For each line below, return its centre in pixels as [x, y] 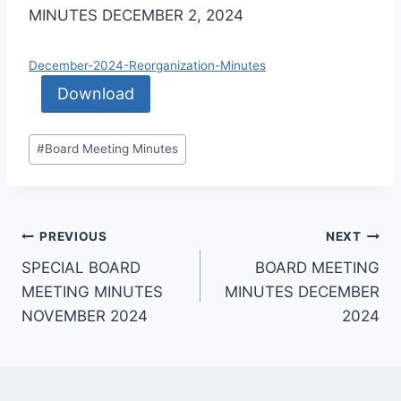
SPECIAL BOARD [81, 267]
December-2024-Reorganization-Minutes [147, 65]
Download [95, 93]
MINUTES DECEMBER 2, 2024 [136, 15]
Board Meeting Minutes [112, 149]
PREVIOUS [73, 237]
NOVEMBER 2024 [85, 316]
